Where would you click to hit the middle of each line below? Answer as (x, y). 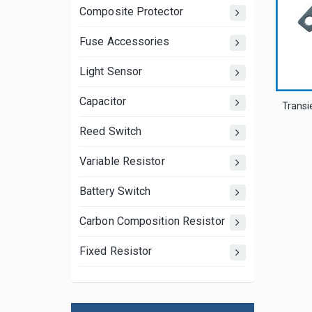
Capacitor (103, 101)
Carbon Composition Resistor (152, 221)
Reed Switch (111, 131)
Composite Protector (131, 11)
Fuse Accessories (125, 41)
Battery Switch (115, 191)
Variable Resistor (122, 161)
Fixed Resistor (116, 251)
